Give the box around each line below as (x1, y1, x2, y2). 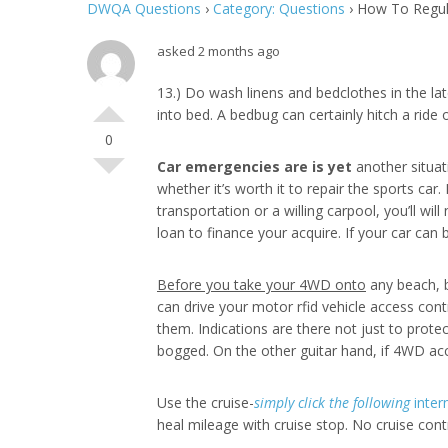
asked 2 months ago (157, 42, 280, 60)
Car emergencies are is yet (157, 157, 352, 176)
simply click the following (254, 393, 410, 412)
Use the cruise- (157, 393, 254, 412)
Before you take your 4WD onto (157, 275, 366, 294)
